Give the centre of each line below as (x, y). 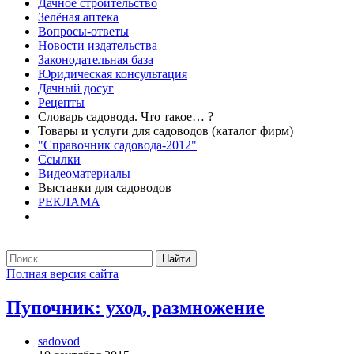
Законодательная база (96, 60)
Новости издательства (98, 45)
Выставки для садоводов (105, 188)
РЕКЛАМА (69, 202)
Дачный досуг (76, 88)
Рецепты (61, 102)
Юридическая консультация (113, 74)
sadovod (59, 341)
